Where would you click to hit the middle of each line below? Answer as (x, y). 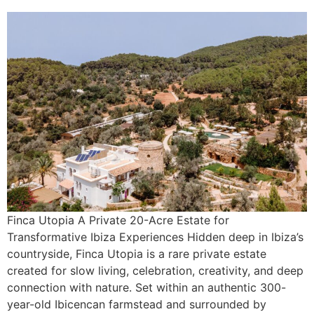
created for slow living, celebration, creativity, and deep (155, 271)
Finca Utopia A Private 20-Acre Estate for (118, 220)
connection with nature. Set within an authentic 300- (146, 288)
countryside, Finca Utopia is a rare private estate (137, 254)
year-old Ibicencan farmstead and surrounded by (137, 305)
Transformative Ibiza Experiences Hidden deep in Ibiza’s (155, 237)
